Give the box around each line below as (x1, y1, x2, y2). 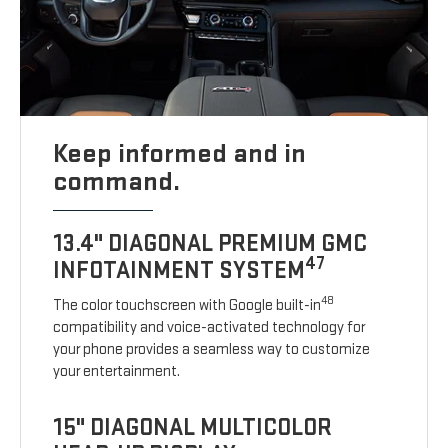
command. (53, 165, 181, 199)
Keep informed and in (53, 137, 307, 171)
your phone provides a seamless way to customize (53, 340, 371, 360)
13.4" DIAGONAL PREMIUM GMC (53, 229, 368, 259)
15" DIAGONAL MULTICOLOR (53, 413, 333, 443)
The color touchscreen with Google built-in (53, 296, 322, 316)
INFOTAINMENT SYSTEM (53, 256, 306, 286)
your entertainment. (53, 362, 181, 382)
